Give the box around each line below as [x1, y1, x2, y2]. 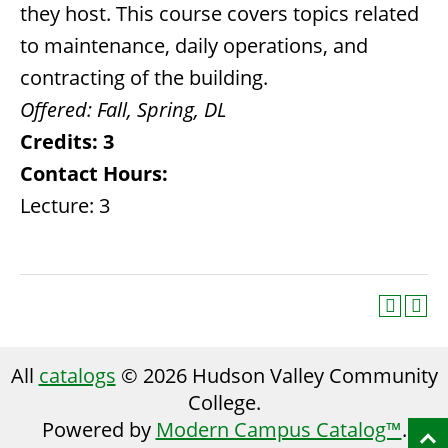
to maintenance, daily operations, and [20, 32, 368, 59]
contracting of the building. [20, 64, 268, 91]
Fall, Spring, [97, 96, 199, 123]
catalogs [38, 362, 116, 389]
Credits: [20, 128, 98, 155]
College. [187, 389, 261, 416]
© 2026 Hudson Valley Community [115, 362, 438, 389]
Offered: [20, 96, 92, 123]
